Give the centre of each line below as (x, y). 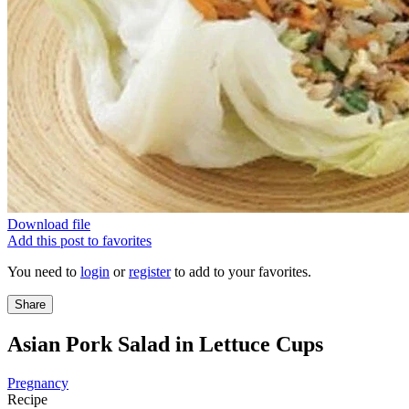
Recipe (27, 399)
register (150, 272)
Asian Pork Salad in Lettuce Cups (165, 344)
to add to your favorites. (241, 272)
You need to (44, 272)
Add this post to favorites (79, 241)
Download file (49, 224)
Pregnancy (38, 383)
